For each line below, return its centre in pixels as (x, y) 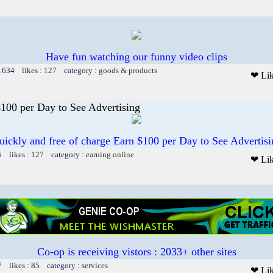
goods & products (128, 70)
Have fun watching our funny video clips (136, 56)
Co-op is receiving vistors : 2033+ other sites (136, 251)
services (95, 265)
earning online (110, 154)
